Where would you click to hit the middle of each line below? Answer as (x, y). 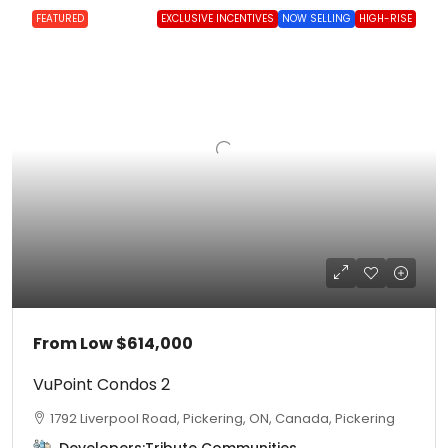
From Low (74, 343)
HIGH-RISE (385, 18)
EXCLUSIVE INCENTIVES (217, 18)
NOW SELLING (316, 18)
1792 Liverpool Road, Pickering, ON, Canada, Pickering (222, 418)
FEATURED (60, 18)
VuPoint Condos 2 (101, 384)
